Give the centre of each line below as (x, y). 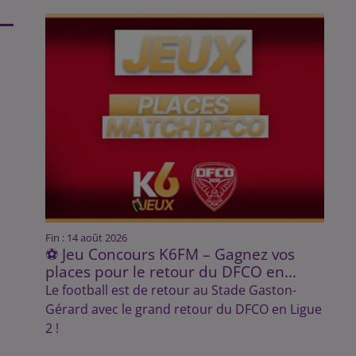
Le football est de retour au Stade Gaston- (170, 290)
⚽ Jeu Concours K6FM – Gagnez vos (170, 254)
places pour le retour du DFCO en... (170, 272)
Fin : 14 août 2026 (86, 238)
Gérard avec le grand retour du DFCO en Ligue (183, 310)
